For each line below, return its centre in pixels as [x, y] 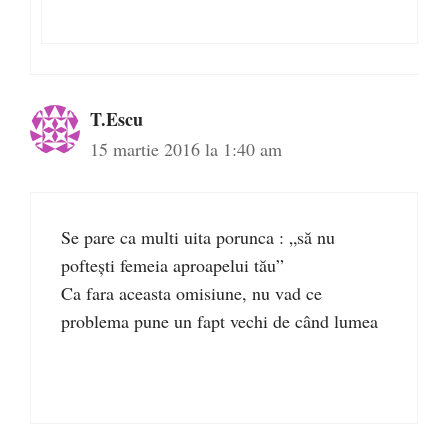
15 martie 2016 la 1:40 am [186, 149]
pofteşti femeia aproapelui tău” [172, 265]
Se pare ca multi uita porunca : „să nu [198, 237]
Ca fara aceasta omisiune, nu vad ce [191, 293]
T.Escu [116, 119]
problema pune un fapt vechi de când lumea [219, 321]
